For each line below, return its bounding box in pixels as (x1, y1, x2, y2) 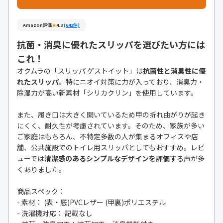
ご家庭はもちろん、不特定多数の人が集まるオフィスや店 (17, 131, 198, 142)
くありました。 (17, 164, 66, 175)
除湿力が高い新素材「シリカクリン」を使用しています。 (17, 88, 198, 98)
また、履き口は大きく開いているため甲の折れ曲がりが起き (17, 110, 205, 120)
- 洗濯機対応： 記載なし (17, 208, 93, 219)
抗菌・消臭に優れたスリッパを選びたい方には (17, 38, 205, 51)
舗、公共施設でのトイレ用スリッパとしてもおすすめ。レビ (17, 142, 205, 153)
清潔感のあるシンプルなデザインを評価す (44, 153, 177, 164)
